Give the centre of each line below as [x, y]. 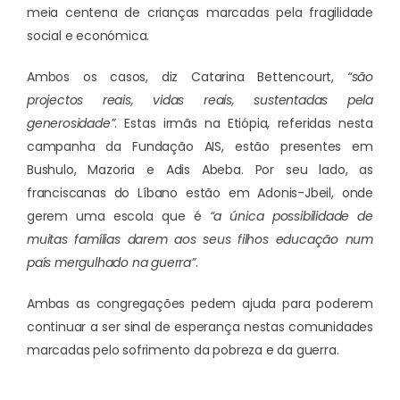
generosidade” [71, 124]
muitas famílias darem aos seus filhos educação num [200, 240]
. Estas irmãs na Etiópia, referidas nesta [244, 124]
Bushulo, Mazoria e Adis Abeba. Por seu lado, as [200, 170]
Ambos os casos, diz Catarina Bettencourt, [180, 77]
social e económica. [88, 36]
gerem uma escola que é [118, 217]
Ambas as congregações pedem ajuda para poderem [200, 304]
